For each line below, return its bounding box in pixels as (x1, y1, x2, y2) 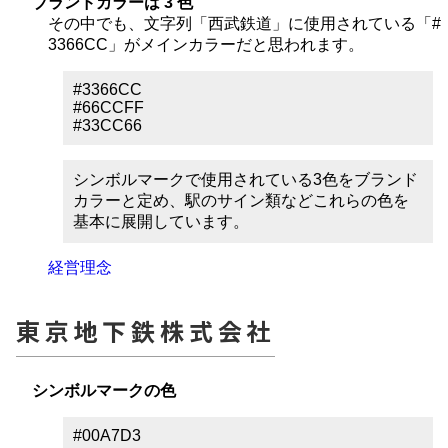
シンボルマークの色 (32, 381, 176, 399)
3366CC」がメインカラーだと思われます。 (48, 35, 364, 53)
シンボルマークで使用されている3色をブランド (73, 170, 418, 188)
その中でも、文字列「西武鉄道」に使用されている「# (48, 14, 441, 32)
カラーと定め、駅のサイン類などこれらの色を (73, 191, 409, 209)
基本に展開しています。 (73, 212, 249, 230)
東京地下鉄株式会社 (16, 312, 276, 348)
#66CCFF (73, 98, 144, 116)
